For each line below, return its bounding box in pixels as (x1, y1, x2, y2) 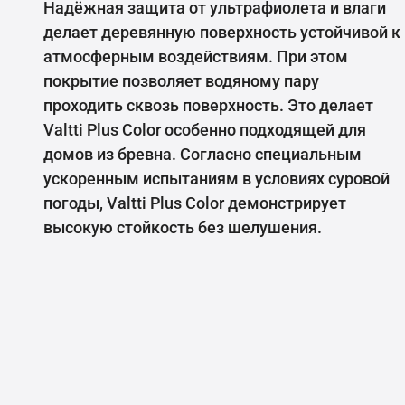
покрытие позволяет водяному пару (43, 71, 319, 91)
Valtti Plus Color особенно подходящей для (43, 120, 366, 140)
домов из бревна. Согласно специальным (43, 145, 362, 165)
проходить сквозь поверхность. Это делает (43, 96, 373, 116)
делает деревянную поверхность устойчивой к (43, 23, 400, 42)
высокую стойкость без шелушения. (43, 218, 322, 238)
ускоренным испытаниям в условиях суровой (43, 169, 390, 189)
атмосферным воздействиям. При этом (43, 47, 348, 67)
